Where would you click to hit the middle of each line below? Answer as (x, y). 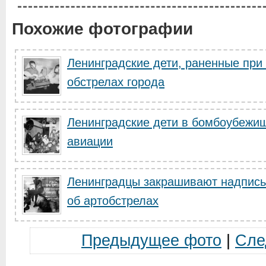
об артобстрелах (113, 201)
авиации (90, 141)
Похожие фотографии (102, 29)
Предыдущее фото (151, 240)
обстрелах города (116, 82)
